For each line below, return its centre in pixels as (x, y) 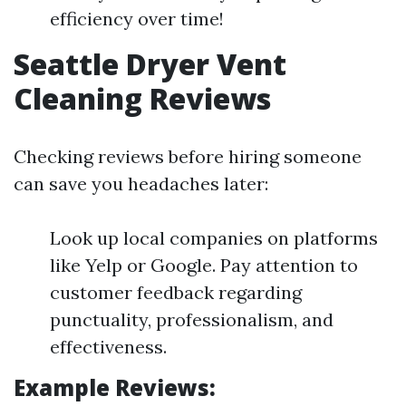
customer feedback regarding (176, 292)
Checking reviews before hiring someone (188, 156)
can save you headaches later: (141, 184)
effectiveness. (108, 347)
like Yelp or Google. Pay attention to (204, 265)
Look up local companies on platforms (214, 238)
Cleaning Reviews (142, 98)
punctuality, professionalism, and (192, 319)
